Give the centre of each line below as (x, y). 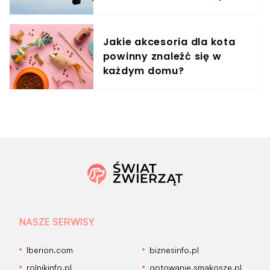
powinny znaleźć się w (162, 56)
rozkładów (131, 9)
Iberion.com (50, 250)
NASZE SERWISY (57, 221)
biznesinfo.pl (174, 250)
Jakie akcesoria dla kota (169, 42)
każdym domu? (143, 71)
